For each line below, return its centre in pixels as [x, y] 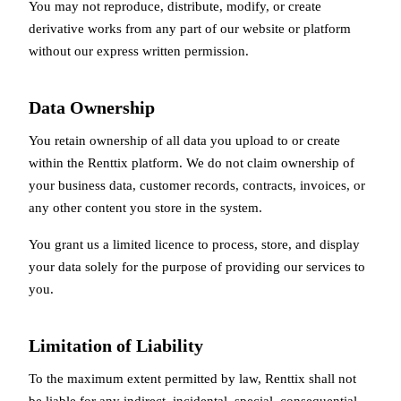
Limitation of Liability [116, 346]
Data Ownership [92, 107]
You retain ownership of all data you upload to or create [184, 140]
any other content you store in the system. [145, 207]
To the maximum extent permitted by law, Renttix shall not [192, 378]
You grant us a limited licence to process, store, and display [194, 244]
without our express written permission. [139, 51]
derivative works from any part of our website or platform [190, 28]
